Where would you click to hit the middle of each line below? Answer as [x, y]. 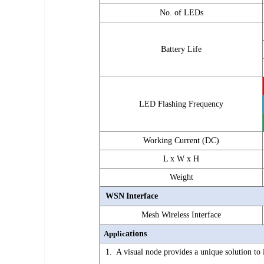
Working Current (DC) [181, 141]
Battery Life [181, 49]
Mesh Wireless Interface [181, 215]
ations [136, 234]
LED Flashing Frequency [181, 104]
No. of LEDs [181, 13]
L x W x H [181, 159]
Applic [113, 234]
